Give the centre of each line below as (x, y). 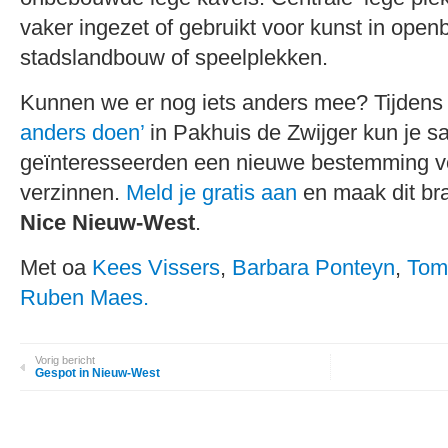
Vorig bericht (65, 360)
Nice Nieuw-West (107, 222)
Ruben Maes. (84, 297)
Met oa (56, 267)
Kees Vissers (156, 267)
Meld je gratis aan (211, 192)
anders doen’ (82, 132)
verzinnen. (73, 192)
